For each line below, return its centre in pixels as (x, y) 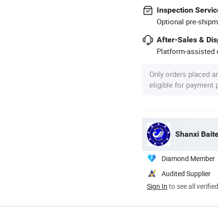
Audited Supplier (186, 173)
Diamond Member (188, 158)
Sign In (157, 186)
